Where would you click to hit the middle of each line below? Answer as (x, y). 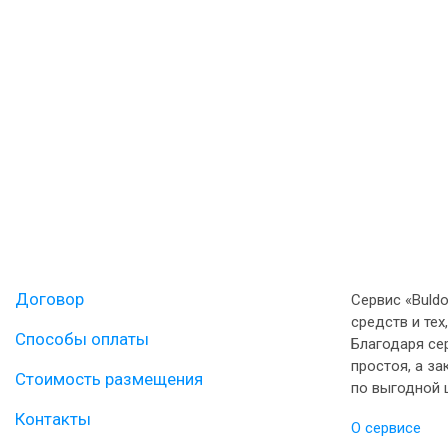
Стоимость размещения (109, 379)
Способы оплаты (82, 339)
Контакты (53, 419)
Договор (49, 299)
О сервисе (386, 428)
